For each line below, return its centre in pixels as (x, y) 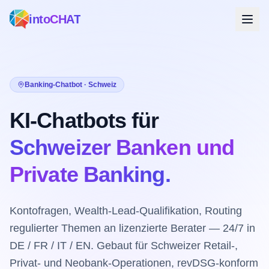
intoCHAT (55, 19)
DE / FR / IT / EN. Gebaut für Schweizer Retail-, (124, 246)
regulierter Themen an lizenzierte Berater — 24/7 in (132, 228)
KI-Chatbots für (84, 120)
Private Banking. (90, 174)
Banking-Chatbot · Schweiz (71, 85)
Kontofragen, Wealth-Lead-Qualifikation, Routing (126, 211)
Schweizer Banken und (122, 147)
